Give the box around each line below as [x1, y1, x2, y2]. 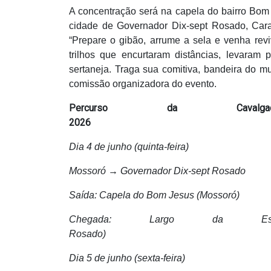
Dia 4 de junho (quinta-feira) [69, 141, 189, 152]
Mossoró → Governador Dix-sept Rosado [69, 165, 246, 176]
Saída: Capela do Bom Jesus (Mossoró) [69, 189, 240, 200]
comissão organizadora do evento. [69, 78, 217, 89]
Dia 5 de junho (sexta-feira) [69, 252, 185, 263]
